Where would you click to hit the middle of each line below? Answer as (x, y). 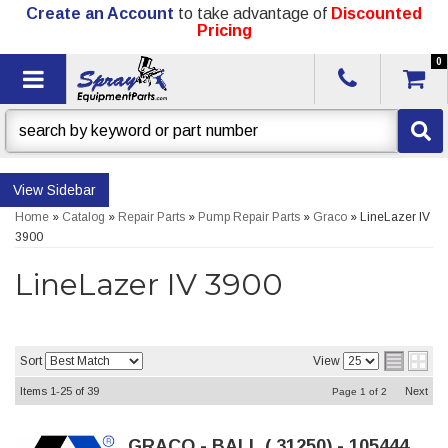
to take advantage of (252, 13)
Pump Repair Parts (249, 217)
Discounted (376, 13)
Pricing (224, 30)
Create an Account (100, 13)
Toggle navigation (118, 77)
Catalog (83, 217)
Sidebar (71, 190)
